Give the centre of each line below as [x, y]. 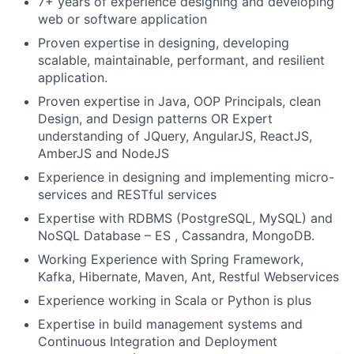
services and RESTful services [127, 195]
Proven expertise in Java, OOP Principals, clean [179, 102]
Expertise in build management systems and [170, 324]
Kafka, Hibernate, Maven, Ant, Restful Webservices [188, 277]
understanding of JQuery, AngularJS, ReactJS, [175, 136]
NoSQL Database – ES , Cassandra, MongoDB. [176, 236]
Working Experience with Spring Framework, [171, 260]
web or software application [122, 19]
